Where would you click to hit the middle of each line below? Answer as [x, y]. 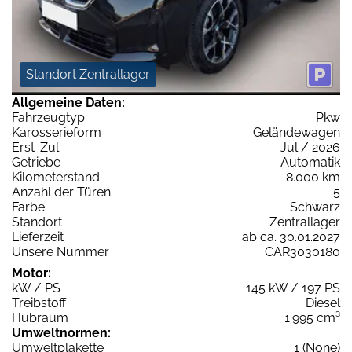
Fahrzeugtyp [48, 117]
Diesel [323, 302]
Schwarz [315, 207]
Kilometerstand [56, 177]
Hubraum [40, 317]
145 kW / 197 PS [293, 288]
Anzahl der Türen [61, 192]
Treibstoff [39, 302]
